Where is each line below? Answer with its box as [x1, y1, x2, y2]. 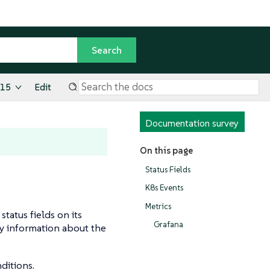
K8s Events [145, 183, 183, 193]
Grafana [153, 219, 183, 230]
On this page [139, 145, 193, 157]
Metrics [145, 201, 171, 212]
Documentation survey [145, 117, 239, 130]
